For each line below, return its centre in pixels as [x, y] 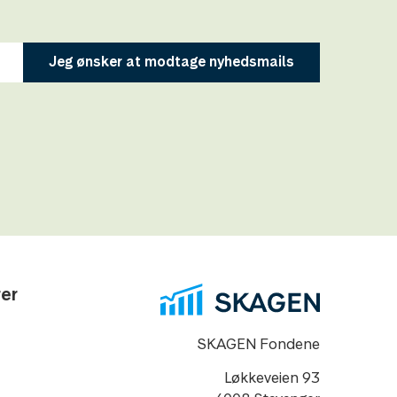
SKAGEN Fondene [258, 344]
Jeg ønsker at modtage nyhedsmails [171, 62]
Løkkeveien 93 [272, 378]
